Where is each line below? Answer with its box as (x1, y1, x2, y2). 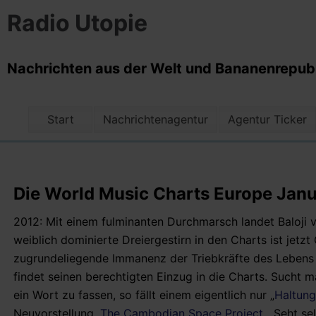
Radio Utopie (6, 9, 147, 37)
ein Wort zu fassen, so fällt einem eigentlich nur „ (13, 288, 274, 303)
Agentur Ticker (228, 112, 308, 127)
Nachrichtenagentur (103, 112, 209, 127)
